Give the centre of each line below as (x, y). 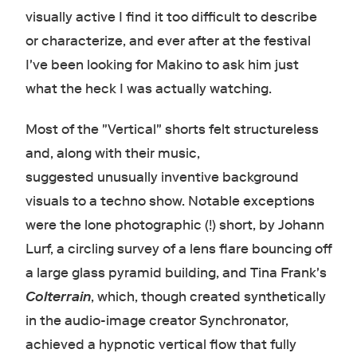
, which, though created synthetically (208, 296)
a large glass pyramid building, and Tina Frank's (176, 273)
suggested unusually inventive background (162, 177)
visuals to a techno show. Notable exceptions (170, 201)
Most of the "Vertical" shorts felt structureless (172, 129)
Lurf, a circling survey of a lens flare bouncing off (178, 249)
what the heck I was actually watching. (148, 88)
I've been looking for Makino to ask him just (162, 65)
